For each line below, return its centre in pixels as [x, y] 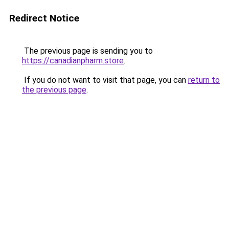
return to [204, 80]
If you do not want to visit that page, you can [105, 80]
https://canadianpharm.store [73, 61]
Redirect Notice [44, 18]
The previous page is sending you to [87, 51]
